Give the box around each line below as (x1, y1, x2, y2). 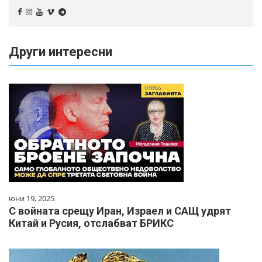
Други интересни (9, 44, 112, 59)
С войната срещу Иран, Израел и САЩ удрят (9, 204, 231, 217)
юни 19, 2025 (9, 192, 54, 204)
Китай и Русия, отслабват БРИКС (9, 216, 174, 229)
